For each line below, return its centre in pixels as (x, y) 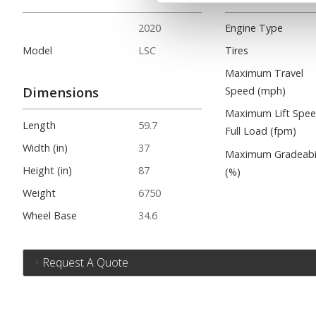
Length (39, 125)
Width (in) (45, 147)
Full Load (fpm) (261, 131)
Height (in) (47, 170)
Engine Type (254, 28)
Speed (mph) (256, 91)
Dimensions (61, 92)
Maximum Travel (265, 73)
